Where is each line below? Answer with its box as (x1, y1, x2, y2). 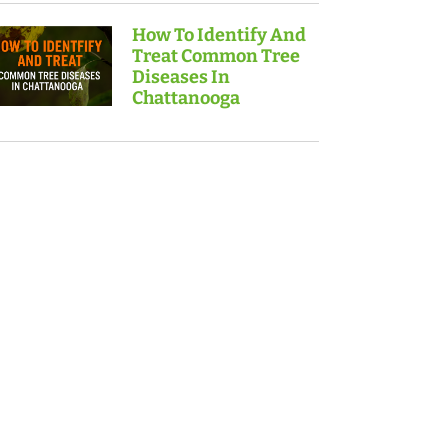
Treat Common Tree (131, 45, 300, 68)
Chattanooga (131, 87, 240, 110)
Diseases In (131, 66, 230, 89)
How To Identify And (131, 24, 306, 47)
